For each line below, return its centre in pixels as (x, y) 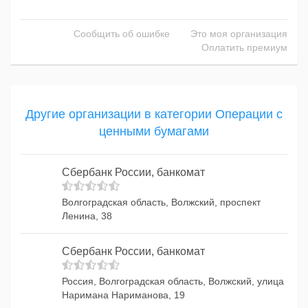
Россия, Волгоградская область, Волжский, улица (173, 281)
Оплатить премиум (244, 47)
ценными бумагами (154, 131)
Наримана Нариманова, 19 (123, 295)
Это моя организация (239, 34)
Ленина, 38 (87, 216)
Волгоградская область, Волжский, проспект (161, 202)
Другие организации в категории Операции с (154, 114)
